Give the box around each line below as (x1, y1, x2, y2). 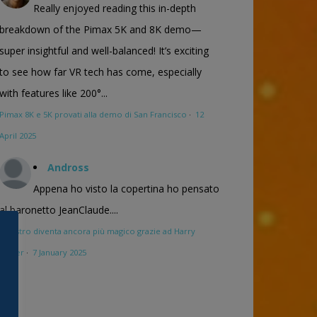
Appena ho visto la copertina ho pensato (33, 182, 219, 195)
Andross (47, 161, 89, 174)
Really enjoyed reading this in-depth (33, 1, 196, 15)
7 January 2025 (33, 247, 86, 258)
